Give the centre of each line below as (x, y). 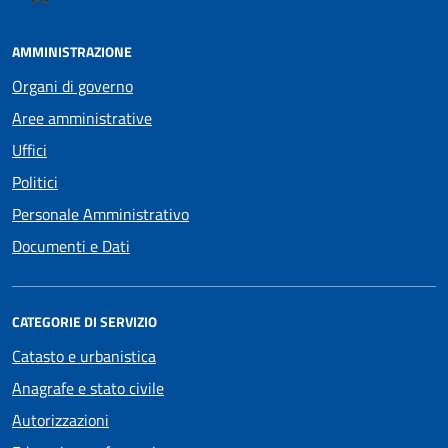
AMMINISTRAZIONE (72, 51)
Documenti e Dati (71, 245)
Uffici (29, 149)
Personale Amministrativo (100, 213)
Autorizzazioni (60, 419)
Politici (35, 181)
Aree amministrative (82, 117)
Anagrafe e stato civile (88, 387)
